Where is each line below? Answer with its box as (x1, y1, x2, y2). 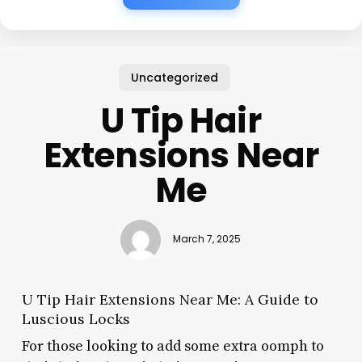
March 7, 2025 (173, 233, 242, 246)
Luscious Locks (21, 309, 130, 328)
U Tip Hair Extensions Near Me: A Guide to (21, 289, 318, 309)
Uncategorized (131, 69, 219, 86)
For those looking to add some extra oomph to (21, 336, 324, 356)
